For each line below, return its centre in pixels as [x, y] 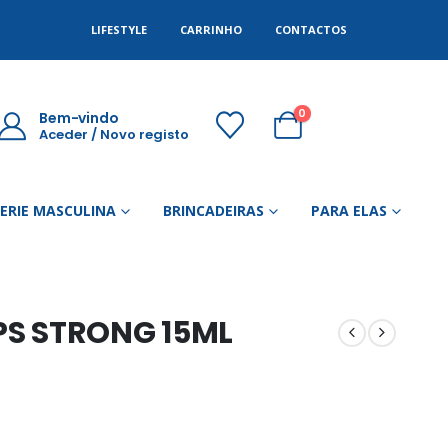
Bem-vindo [79, 117]
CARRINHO [211, 29]
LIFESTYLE [119, 29]
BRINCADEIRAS [213, 210]
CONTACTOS [311, 29]
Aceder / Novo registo [114, 134]
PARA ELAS [349, 210]
